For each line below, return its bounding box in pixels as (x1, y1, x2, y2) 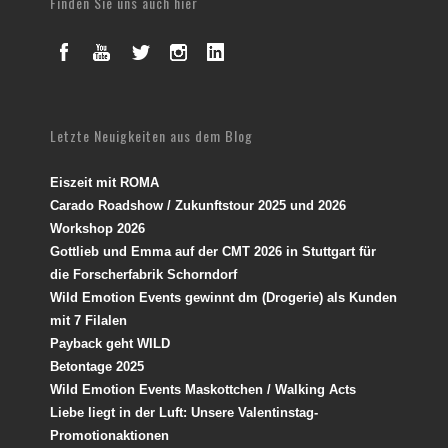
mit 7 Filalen (50, 312, 127, 328)
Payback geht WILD (50, 335, 170, 351)
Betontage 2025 (50, 358, 144, 374)
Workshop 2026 (50, 220, 145, 236)
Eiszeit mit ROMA (50, 174, 159, 190)
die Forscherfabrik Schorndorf (50, 266, 237, 282)
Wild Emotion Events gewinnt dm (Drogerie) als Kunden (50, 289, 397, 305)
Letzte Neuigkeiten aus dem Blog (50, 124, 253, 146)
